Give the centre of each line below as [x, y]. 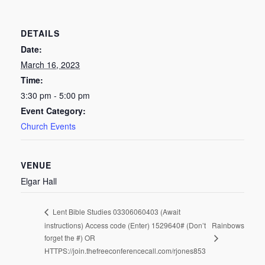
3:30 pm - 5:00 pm [55, 96]
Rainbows [228, 225]
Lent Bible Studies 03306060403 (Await [116, 211]
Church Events [48, 126]
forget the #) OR [70, 238]
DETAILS [40, 33]
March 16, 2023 [50, 65]
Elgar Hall [39, 181]
